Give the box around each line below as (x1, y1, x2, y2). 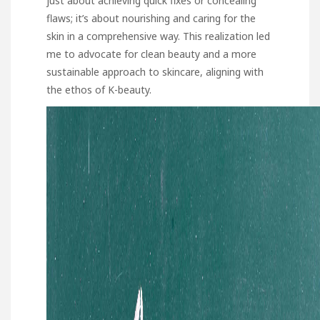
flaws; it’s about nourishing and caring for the (46, 11, 256, 25)
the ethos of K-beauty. (46, 82, 151, 96)
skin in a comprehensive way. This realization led (46, 29, 270, 43)
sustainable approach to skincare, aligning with (46, 64, 264, 79)
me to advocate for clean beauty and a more (46, 46, 256, 61)
